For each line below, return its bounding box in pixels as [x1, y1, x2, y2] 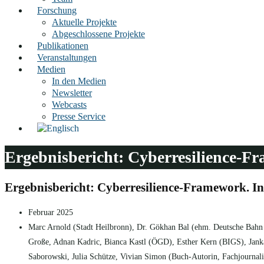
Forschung [37, 5, 77, 15]
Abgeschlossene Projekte [52, 29, 145, 39]
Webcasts [52, 100, 87, 110]
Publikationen [37, 41, 88, 51]
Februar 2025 [28, 207, 73, 217]
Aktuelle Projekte [52, 17, 117, 27]
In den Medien [52, 76, 106, 86]
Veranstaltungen [37, 52, 97, 62]
